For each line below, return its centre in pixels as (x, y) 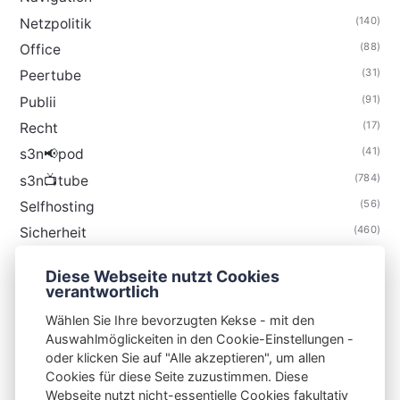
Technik (45, 259)
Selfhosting (57, 206)
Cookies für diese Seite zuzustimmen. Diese (177, 377)
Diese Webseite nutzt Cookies (162, 276)
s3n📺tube (54, 180)
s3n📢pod (51, 154)
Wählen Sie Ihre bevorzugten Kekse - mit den (180, 321)
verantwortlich (102, 291)
